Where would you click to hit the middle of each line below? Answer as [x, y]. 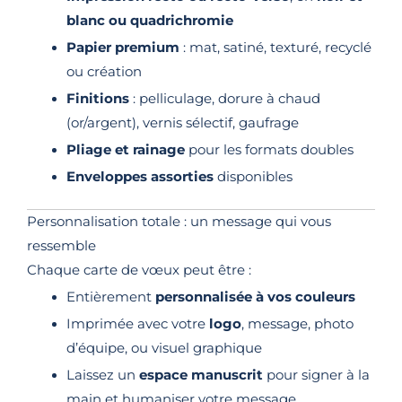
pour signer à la [316, 376]
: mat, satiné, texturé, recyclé [275, 48]
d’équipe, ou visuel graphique [164, 349]
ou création [104, 72]
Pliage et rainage [125, 150]
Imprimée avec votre [137, 324]
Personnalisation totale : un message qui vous [179, 222]
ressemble [61, 246]
